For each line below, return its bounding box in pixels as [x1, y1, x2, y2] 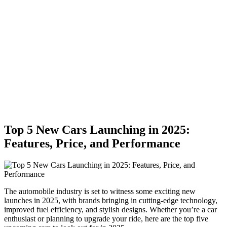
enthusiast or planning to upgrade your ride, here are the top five [4, 214, 208, 223]
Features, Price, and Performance [4, 136, 180, 150]
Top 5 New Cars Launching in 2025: [4, 123, 190, 136]
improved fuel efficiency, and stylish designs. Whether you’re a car [4, 205, 217, 214]
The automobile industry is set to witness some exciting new [4, 186, 196, 196]
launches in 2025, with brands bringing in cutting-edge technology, [4, 196, 217, 205]
